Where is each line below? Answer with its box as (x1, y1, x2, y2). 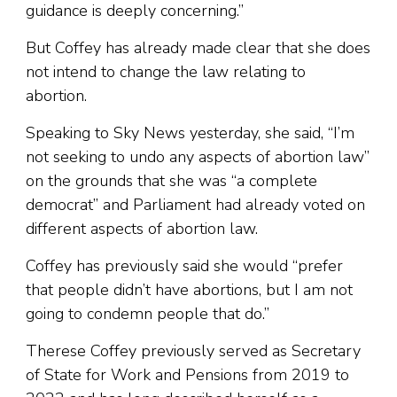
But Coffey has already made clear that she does (26, 37, 370, 59)
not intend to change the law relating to (26, 61, 306, 83)
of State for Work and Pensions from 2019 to (26, 364, 349, 386)
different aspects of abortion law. (26, 218, 258, 240)
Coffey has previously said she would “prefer (26, 255, 343, 277)
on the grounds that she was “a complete (26, 170, 317, 192)
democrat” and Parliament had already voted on (26, 194, 365, 216)
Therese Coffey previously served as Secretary (26, 340, 361, 362)
